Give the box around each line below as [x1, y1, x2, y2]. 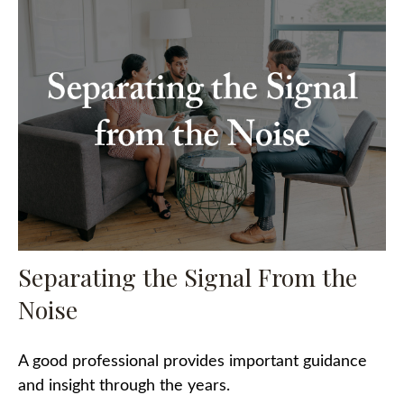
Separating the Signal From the [18, 260, 357, 293]
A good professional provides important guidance [18, 353, 367, 370]
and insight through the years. [18, 377, 230, 394]
